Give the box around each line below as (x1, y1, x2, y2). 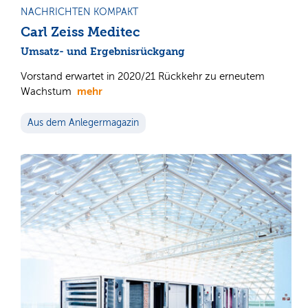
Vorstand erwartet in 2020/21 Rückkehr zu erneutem (21, 70, 265, 82)
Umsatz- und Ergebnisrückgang (21, 45, 185, 58)
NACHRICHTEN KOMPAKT (21, 6, 138, 17)
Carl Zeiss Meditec (21, 24, 140, 40)
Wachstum (21, 85, 77, 97)
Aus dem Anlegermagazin (27, 117, 139, 128)
